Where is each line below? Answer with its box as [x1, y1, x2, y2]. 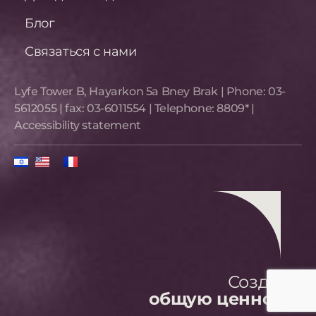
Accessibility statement [14, 119, 141, 133]
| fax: [56, 102, 87, 116]
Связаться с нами [25, 44, 137, 60]
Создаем [227, 271, 302, 292]
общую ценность [148, 288, 302, 309]
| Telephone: [146, 102, 217, 116]
